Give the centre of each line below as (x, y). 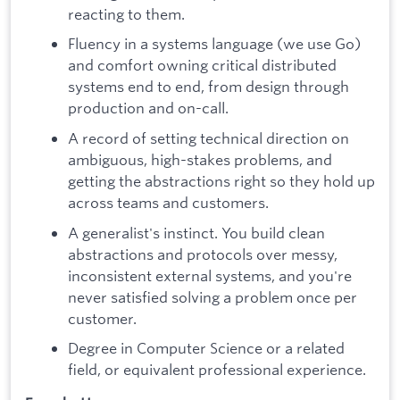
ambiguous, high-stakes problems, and (200, 160)
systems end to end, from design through (208, 87)
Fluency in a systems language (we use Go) (214, 44)
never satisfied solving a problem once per (212, 296)
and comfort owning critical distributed (202, 65)
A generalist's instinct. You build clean (196, 232)
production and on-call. (148, 108)
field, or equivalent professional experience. (217, 370)
